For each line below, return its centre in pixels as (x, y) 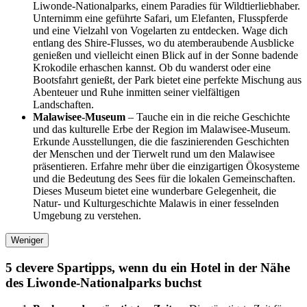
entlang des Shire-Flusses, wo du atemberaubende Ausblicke (163, 42)
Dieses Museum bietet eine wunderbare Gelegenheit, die (155, 191)
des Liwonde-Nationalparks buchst (103, 282)
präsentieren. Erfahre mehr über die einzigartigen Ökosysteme (166, 166)
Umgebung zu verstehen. (87, 215)
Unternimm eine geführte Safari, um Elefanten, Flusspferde (160, 18)
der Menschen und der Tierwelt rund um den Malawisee (154, 153)
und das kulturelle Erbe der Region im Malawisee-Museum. (162, 129)
